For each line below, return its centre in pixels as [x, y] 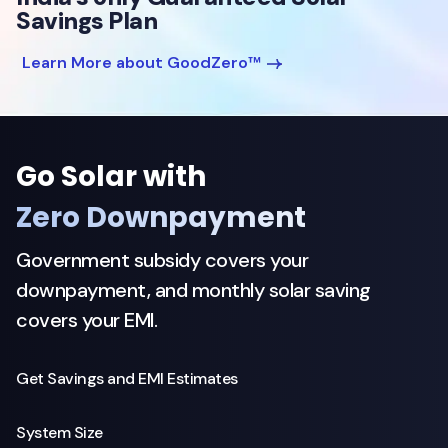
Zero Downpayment [161, 217]
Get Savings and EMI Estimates [127, 378]
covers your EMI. [86, 319]
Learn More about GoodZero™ [143, 62]
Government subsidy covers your [162, 259]
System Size [59, 432]
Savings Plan [86, 20]
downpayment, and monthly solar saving [193, 289]
